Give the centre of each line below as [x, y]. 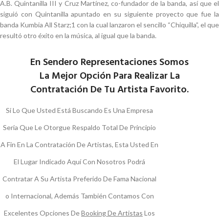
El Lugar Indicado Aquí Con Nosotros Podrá [79, 161]
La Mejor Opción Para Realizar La [109, 76]
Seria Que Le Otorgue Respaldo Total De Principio [79, 127]
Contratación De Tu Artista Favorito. [109, 90]
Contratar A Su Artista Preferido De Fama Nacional [79, 178]
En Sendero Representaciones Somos [109, 62]
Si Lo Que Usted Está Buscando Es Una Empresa [79, 110]
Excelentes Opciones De [43, 213]
